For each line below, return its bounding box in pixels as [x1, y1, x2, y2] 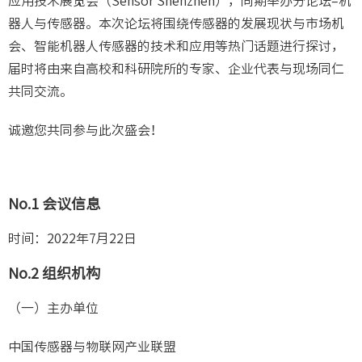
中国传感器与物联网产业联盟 [8, 340, 176, 354]
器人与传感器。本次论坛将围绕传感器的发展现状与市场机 [8, 17, 344, 31]
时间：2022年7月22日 [8, 232, 137, 246]
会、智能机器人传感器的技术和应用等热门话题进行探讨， [8, 40, 344, 53]
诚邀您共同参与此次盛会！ [8, 124, 163, 137]
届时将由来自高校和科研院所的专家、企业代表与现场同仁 [8, 62, 344, 76]
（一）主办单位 [8, 301, 99, 315]
